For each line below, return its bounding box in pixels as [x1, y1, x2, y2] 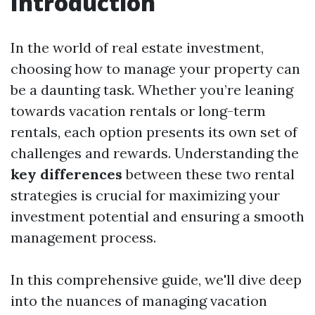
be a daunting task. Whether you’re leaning [11, 81, 293, 98]
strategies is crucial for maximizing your [11, 186, 280, 204]
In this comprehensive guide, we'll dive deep [11, 271, 302, 288]
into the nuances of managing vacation [11, 292, 267, 309]
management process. [11, 229, 156, 246]
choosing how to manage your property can [11, 60, 300, 77]
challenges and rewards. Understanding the [11, 144, 299, 162]
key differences [11, 165, 122, 183]
